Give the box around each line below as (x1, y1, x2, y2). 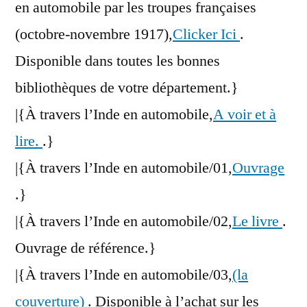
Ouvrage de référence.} (15, 238, 156, 258)
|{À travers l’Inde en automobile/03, (15, 265, 232, 285)
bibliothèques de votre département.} (15, 78, 238, 98)
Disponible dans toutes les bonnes (15, 51, 220, 71)
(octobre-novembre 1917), (15, 25, 173, 45)
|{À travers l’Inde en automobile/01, (15, 158, 232, 178)
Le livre (232, 212, 282, 232)
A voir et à (213, 105, 276, 125)
